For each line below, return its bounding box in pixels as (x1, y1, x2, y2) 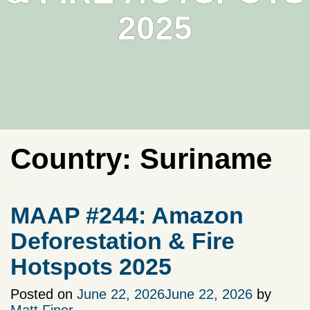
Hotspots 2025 (10, 253, 172, 280)
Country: (10, 143, 140, 175)
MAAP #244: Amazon (10, 202, 244, 228)
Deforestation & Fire (10, 228, 235, 254)
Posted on (10, 286, 77, 302)
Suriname (140, 143, 272, 175)
